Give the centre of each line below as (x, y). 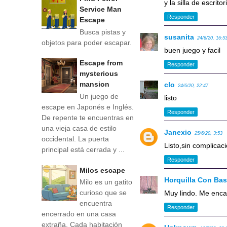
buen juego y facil (193, 50)
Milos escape (102, 170)
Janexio (178, 132)
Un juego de (99, 96)
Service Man (101, 9)
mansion (94, 84)
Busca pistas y (103, 32)
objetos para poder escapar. (87, 42)
